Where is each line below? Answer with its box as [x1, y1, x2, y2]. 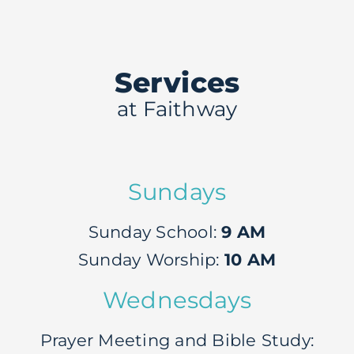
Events [19, 130, 65, 145]
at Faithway [116, 96, 238, 122]
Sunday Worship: [77, 250, 224, 270]
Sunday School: [88, 222, 222, 243]
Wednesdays [102, 286, 252, 314]
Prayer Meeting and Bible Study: [40, 330, 314, 351]
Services [114, 66, 240, 100]
